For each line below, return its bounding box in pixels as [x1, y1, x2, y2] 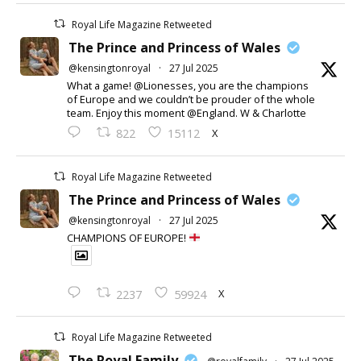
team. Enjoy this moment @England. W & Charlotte [67, 105, 306, 120]
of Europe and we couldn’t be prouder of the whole [67, 91, 315, 106]
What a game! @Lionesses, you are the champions [67, 77, 309, 93]
